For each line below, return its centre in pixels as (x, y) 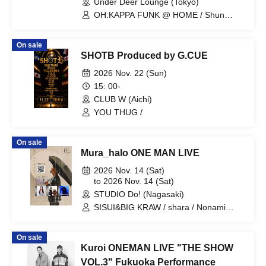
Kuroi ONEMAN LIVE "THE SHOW (157, 248)
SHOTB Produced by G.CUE (144, 56)
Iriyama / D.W (119, 47)
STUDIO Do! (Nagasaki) (139, 194)
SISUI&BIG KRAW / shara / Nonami (160, 207)
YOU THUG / (118, 112)
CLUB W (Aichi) (123, 99)
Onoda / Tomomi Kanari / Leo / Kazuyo (153, 36)
